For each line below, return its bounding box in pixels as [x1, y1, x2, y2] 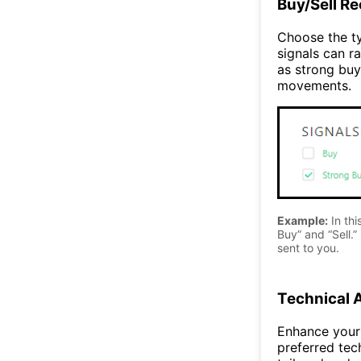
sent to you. [277, 241, 339, 255]
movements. [277, 77, 351, 94]
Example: [277, 214, 328, 228]
